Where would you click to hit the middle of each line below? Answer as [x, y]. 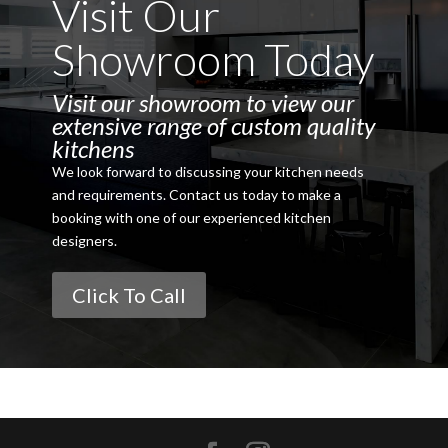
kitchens [92, 148]
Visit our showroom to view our [202, 102]
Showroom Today [212, 58]
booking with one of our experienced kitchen [191, 217]
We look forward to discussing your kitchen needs [207, 171]
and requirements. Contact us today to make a [196, 194]
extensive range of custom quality [213, 125]
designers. [84, 240]
